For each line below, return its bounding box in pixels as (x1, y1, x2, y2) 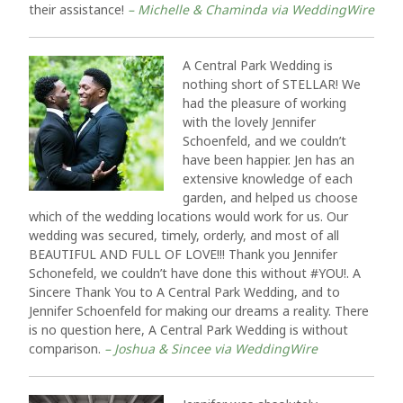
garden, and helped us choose (183, 189, 358, 206)
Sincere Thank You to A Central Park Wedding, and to (29, 283, 340, 300)
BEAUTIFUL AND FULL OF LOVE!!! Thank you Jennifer (29, 246, 337, 263)
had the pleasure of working (183, 94, 346, 112)
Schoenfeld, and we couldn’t (183, 132, 346, 149)
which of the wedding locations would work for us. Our (29, 208, 348, 225)
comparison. (29, 340, 104, 357)
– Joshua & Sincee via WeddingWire (104, 340, 318, 357)
